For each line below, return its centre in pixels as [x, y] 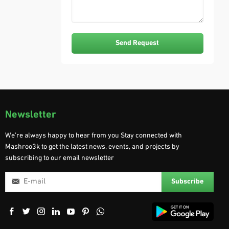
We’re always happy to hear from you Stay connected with [94, 135]
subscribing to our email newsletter [60, 158]
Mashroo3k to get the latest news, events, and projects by [92, 147]
